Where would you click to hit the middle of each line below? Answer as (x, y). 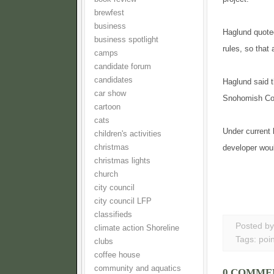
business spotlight (126, 40)
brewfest (109, 13)
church (106, 174)
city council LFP (123, 201)
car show (110, 94)
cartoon (107, 107)
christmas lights (122, 161)
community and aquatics (138, 268)
